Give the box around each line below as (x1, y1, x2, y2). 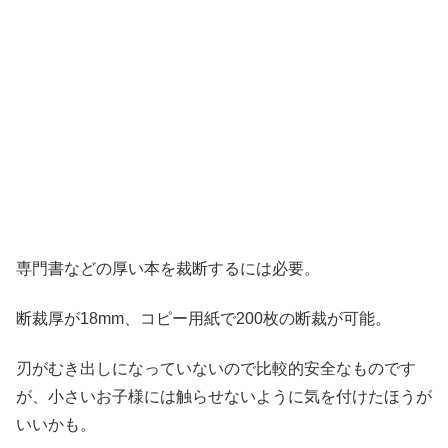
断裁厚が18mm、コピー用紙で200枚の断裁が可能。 (16, 310, 391, 328)
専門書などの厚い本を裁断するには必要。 (16, 259, 320, 277)
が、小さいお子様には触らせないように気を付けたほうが (16, 388, 432, 406)
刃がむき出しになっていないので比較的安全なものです (16, 360, 416, 378)
